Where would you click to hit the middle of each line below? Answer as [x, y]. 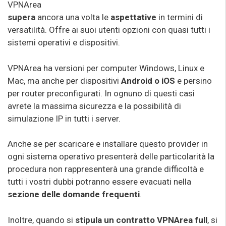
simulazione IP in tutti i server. [64, 118]
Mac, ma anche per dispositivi [64, 80]
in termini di [180, 17]
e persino [194, 80]
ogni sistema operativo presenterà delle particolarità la [111, 156]
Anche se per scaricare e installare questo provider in [108, 144]
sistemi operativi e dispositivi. [64, 42]
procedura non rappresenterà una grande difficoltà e [106, 169]
